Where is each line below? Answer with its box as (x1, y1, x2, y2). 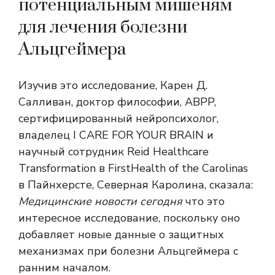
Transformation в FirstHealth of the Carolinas (18, 160, 248, 176)
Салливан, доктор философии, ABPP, (18, 94, 216, 109)
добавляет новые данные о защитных (18, 227, 224, 242)
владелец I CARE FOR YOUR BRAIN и (18, 127, 214, 142)
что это (182, 193, 225, 209)
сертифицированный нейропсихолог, (18, 110, 219, 126)
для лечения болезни (18, 16, 187, 38)
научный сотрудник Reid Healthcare (18, 144, 209, 159)
